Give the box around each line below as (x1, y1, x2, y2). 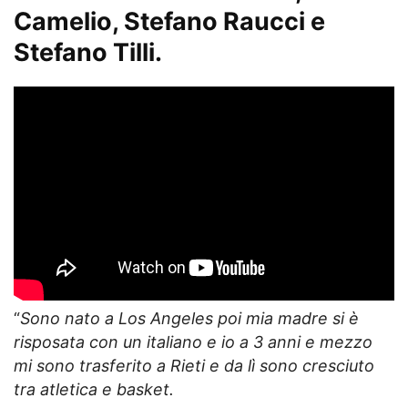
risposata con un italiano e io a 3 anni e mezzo (14, 332, 372, 352)
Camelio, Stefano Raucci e (14, 6, 325, 37)
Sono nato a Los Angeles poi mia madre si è (20, 309, 359, 329)
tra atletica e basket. (14, 380, 174, 400)
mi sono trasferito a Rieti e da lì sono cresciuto (14, 356, 374, 376)
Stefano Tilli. (14, 37, 162, 68)
